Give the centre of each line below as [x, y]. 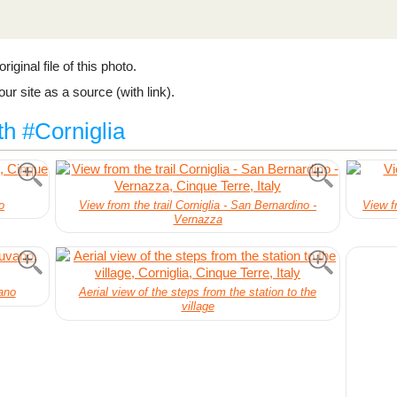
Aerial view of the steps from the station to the [198, 292]
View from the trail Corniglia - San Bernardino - [198, 205]
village [198, 307]
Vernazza [198, 219]
